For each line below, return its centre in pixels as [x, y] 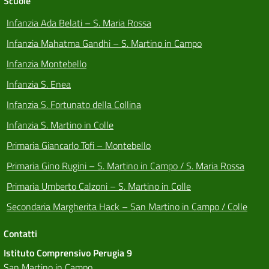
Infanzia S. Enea [39, 84]
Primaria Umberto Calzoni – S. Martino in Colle [99, 186]
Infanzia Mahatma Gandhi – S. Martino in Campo [104, 44]
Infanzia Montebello [47, 64]
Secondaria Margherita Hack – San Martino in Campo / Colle [127, 207]
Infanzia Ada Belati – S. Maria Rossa [79, 23]
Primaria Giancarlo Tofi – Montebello [79, 146]
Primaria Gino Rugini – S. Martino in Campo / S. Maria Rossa [125, 166]
